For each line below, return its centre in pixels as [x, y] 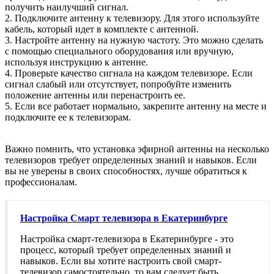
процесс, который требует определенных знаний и [126, 250]
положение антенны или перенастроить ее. [95, 95]
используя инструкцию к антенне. [76, 62]
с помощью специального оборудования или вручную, [119, 51]
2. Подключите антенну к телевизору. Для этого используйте [132, 18]
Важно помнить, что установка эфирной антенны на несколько [137, 149]
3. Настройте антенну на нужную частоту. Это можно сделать [134, 40]
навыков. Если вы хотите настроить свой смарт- [121, 261]
